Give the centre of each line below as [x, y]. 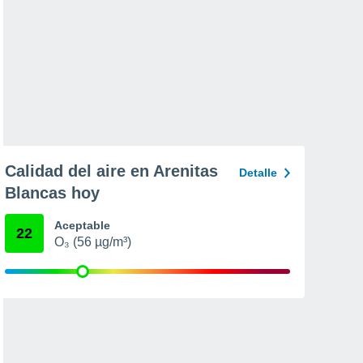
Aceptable [82, 225]
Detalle [258, 173]
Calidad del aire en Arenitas [111, 171]
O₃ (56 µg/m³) [93, 242]
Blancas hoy [52, 193]
